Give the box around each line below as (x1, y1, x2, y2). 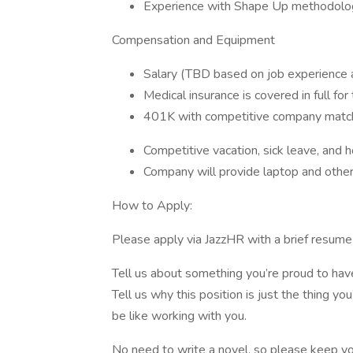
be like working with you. (112, 307, 247, 325)
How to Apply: (112, 197, 192, 214)
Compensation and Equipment (112, 32, 275, 49)
